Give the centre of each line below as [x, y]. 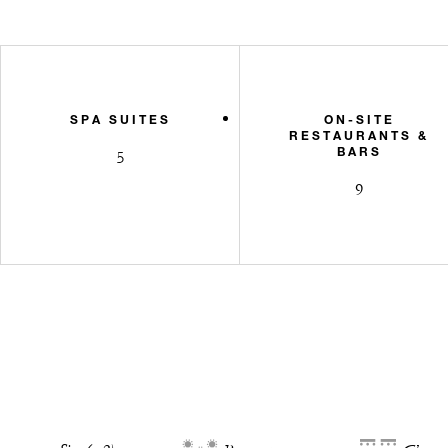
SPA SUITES [120, 118]
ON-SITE [359, 118]
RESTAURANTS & [359, 134]
